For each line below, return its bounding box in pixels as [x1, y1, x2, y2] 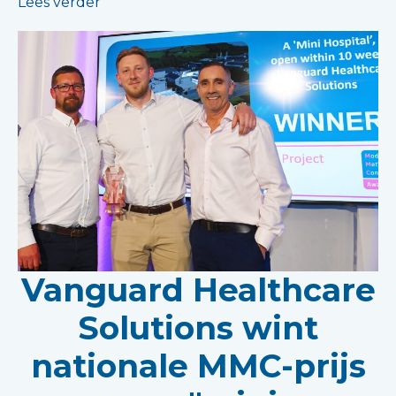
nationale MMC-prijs [30, 346, 366, 386]
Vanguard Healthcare [20, 270, 376, 310]
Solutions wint [78, 308, 318, 348]
